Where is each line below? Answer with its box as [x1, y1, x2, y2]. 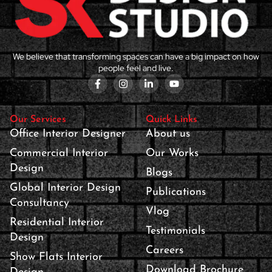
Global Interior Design [10, 182, 121, 194]
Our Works [146, 147, 199, 159]
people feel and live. [98, 62, 174, 73]
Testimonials [146, 225, 205, 237]
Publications [146, 186, 206, 198]
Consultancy [10, 197, 69, 209]
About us [146, 127, 190, 140]
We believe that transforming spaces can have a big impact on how [13, 50, 259, 62]
